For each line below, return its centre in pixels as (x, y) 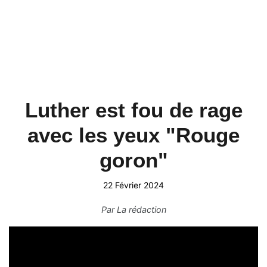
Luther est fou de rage (133, 110)
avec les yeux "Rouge (133, 135)
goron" (133, 160)
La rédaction (141, 209)
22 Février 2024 (133, 185)
